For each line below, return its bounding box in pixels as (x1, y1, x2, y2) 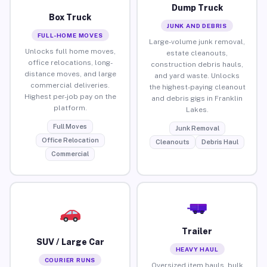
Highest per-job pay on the (24, 92, 116, 101)
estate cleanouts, (166, 48, 228, 57)
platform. (53, 103, 87, 112)
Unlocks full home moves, (24, 46, 116, 55)
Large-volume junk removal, (149, 37, 245, 46)
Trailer (182, 226, 212, 236)
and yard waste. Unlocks (154, 71, 240, 80)
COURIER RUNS (44, 256, 96, 263)
